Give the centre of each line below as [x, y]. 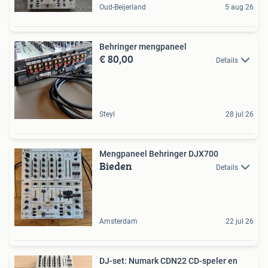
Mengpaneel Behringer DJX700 [159, 154]
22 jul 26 [240, 221]
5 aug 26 [239, 7]
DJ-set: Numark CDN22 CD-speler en [168, 261]
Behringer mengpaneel [143, 47]
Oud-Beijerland [123, 7]
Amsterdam [118, 221]
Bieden [116, 166]
